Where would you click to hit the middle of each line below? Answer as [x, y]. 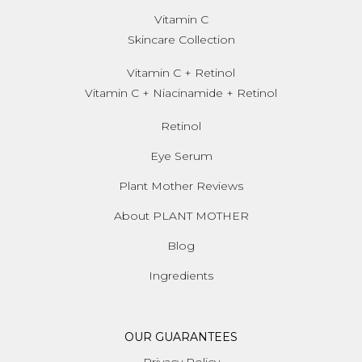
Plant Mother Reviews [181, 185]
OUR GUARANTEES [181, 337]
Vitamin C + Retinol [181, 72]
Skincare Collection [181, 40]
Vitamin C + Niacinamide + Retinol [181, 93]
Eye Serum [181, 156]
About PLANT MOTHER [181, 215]
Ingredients [181, 275]
